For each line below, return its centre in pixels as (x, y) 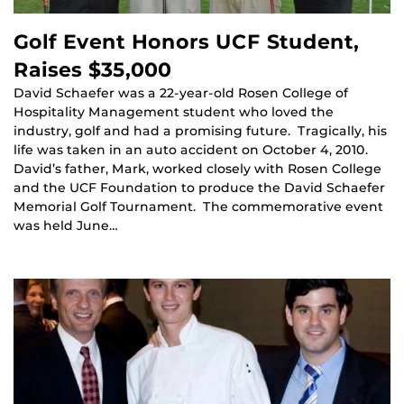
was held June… (66, 226)
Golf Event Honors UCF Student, (186, 42)
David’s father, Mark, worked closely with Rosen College (197, 169)
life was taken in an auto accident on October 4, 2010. (191, 150)
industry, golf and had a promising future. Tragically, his (200, 131)
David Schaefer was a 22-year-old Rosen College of (181, 93)
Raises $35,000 (92, 70)
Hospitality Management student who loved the (174, 112)
